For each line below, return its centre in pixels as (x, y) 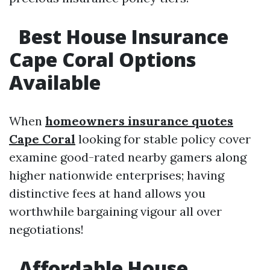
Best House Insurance (121, 36)
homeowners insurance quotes (139, 121)
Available (55, 82)
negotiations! (46, 229)
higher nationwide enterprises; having (117, 175)
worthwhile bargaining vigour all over (115, 211)
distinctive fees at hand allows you (107, 193)
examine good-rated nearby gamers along (128, 157)
